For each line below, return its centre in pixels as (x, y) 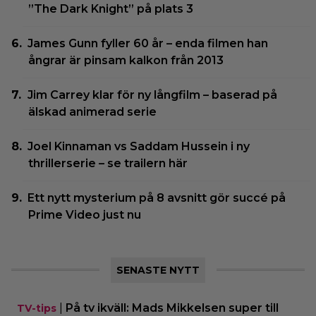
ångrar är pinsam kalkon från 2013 (126, 60)
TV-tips (37, 308)
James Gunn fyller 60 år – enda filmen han (148, 43)
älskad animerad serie (92, 111)
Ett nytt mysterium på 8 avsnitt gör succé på (157, 197)
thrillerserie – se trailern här (108, 163)
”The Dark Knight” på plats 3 (111, 8)
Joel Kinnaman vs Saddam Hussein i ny (139, 146)
